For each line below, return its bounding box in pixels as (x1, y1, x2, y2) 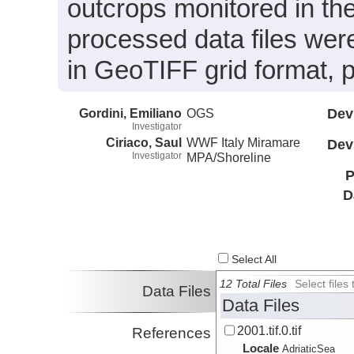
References (132, 325, 212, 342)
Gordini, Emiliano (79, 105, 182, 120)
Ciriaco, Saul (106, 134, 182, 149)
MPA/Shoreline (186, 149, 272, 164)
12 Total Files (220, 278, 288, 291)
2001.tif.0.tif (237, 323, 302, 338)
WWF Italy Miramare (186, 134, 301, 149)
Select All (228, 254, 277, 266)
